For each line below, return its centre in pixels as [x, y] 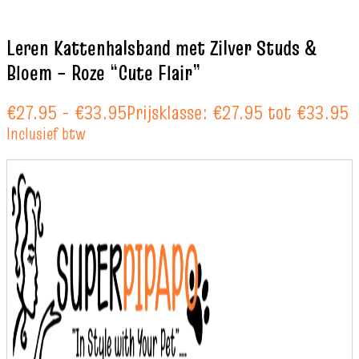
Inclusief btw [46, 134]
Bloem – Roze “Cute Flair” [104, 73]
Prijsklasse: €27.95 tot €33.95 [238, 113]
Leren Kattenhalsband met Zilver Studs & [161, 48]
